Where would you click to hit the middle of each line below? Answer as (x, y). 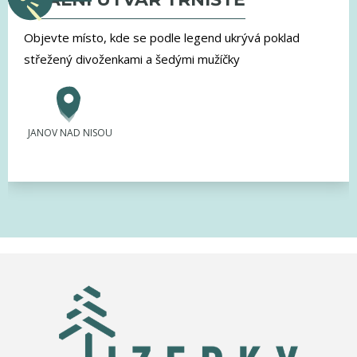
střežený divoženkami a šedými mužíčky (132, 59)
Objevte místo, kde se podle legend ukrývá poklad (162, 38)
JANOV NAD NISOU (70, 133)
